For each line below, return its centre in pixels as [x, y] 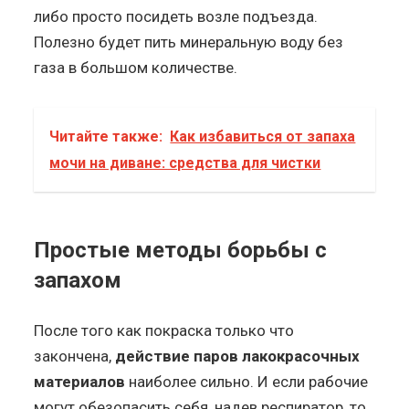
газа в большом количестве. [136, 67]
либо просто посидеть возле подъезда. [176, 16]
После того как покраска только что [164, 330]
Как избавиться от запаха [263, 136]
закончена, [75, 356]
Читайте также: [106, 136]
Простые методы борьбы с [181, 250]
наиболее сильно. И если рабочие [247, 381]
